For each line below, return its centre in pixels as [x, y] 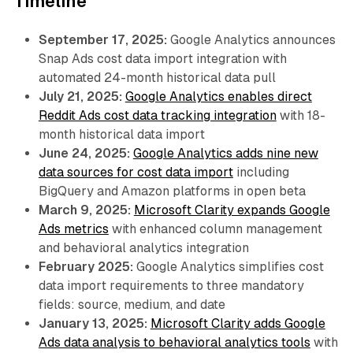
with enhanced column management [215, 229]
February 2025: [85, 266]
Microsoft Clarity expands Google [232, 210]
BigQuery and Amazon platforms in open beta [172, 191]
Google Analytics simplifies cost [228, 266]
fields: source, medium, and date [132, 304]
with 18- [301, 115]
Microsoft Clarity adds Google [238, 323]
